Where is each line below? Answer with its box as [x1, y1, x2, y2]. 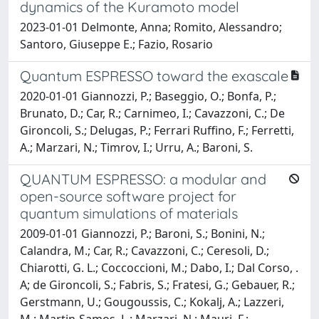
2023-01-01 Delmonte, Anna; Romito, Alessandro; [20, 19, 282, 35]
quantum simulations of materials [20, 204, 238, 222]
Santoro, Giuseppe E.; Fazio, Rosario [20, 36, 213, 52]
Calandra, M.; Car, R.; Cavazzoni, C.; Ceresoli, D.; [20, 242, 269, 258]
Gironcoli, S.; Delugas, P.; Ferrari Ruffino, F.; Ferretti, [20, 122, 294, 138]
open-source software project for [20, 187, 236, 205]
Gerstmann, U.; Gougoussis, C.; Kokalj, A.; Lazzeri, [20, 293, 284, 310]
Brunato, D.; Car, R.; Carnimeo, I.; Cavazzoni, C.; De [20, 105, 285, 121]
